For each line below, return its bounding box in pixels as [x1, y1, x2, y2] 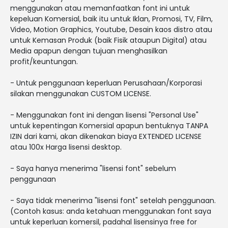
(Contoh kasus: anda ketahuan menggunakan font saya [10, 206, 211, 216]
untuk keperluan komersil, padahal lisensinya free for [10, 216, 197, 227]
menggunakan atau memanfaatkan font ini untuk [10, 3, 190, 13]
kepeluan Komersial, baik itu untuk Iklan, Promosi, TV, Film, [10, 13, 213, 24]
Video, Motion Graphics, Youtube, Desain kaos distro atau [10, 24, 212, 35]
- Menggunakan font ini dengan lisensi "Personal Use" [10, 109, 198, 120]
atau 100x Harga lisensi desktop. [10, 141, 122, 152]
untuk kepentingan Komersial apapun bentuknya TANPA [10, 120, 208, 131]
